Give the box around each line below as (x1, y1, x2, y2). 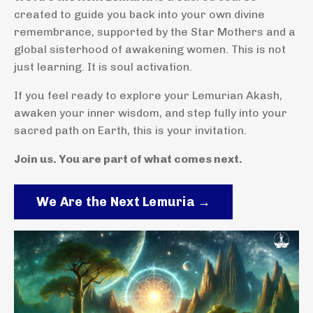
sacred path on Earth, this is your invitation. (14, 124, 247, 138)
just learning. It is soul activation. (14, 60, 192, 74)
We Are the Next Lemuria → (36, 194, 211, 210)
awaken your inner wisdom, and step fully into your (14, 106, 287, 120)
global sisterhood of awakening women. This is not (14, 43, 286, 57)
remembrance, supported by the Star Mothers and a (14, 25, 296, 39)
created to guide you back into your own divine (14, 8, 265, 22)
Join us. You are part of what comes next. (14, 152, 242, 166)
